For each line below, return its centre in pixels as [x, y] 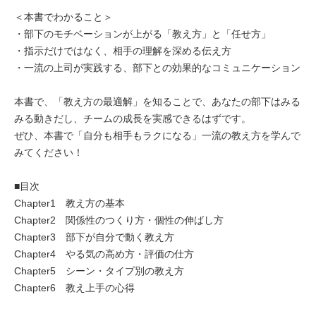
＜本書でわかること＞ [63, 17]
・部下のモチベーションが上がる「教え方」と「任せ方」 [142, 34]
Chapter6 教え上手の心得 [74, 287]
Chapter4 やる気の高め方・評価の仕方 [104, 254]
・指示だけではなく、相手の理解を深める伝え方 [123, 50]
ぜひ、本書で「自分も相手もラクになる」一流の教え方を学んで [157, 135]
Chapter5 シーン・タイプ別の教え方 [99, 271]
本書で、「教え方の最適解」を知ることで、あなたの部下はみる [157, 101]
